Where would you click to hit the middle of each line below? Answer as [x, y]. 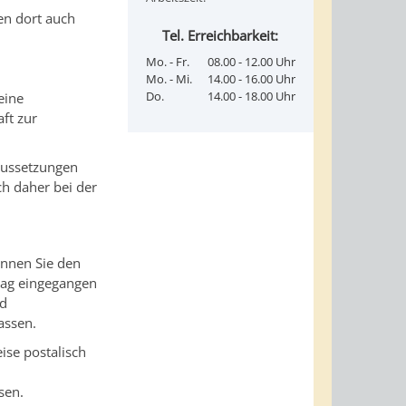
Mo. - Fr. [167, 61]
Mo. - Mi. [169, 78]
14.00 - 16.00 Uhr [251, 78]
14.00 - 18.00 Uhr [251, 96]
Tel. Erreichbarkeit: [221, 35]
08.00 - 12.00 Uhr [251, 61]
